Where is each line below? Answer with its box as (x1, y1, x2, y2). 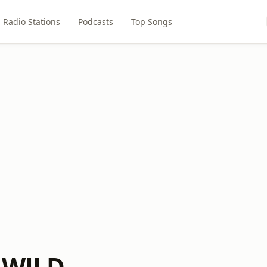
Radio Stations (2, 15, 60, 27)
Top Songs (131, 15, 172, 27)
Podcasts (77, 15, 113, 27)
